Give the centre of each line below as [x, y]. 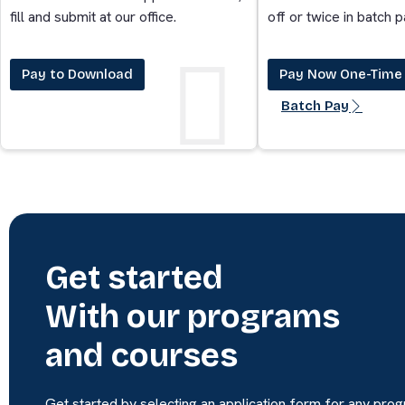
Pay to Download [77, 74]
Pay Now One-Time [341, 74]
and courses [141, 355]
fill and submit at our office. [93, 16]
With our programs [193, 316]
